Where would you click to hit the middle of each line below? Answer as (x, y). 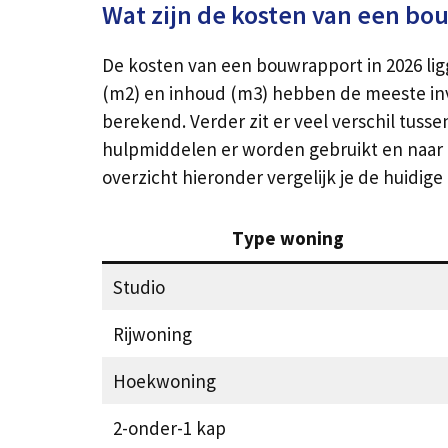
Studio (138, 286)
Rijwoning (152, 333)
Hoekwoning (164, 380)
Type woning (287, 237)
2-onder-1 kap (169, 427)
